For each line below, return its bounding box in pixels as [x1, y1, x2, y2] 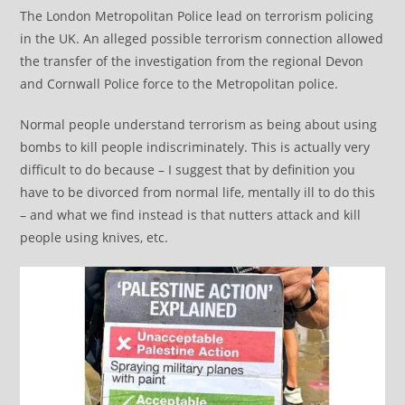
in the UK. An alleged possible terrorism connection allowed [20, 29, 384, 47]
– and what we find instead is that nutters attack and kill [20, 205, 362, 223]
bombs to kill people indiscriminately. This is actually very [20, 137, 371, 155]
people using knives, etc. [20, 228, 169, 246]
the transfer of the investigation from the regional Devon [20, 52, 364, 70]
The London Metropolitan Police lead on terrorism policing [20, 6, 374, 24]
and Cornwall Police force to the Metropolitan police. [20, 74, 339, 92]
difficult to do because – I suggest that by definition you [20, 160, 356, 178]
